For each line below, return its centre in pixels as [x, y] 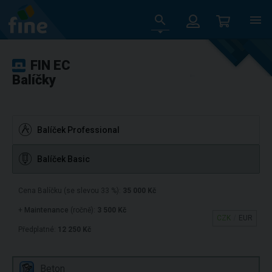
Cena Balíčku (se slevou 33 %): [70, 191]
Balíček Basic [63, 159]
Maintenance [46, 210]
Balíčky [34, 80]
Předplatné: [38, 229]
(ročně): [83, 210]
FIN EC [50, 65]
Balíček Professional [78, 130]
